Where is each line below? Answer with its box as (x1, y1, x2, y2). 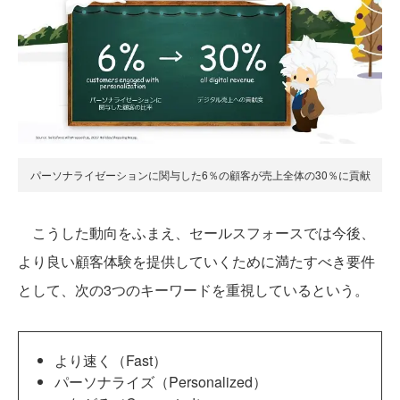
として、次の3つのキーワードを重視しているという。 (18, 279, 369, 301)
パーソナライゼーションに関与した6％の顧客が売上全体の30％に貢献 (29, 167, 371, 183)
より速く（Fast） (54, 350, 167, 371)
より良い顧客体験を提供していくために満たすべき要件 (18, 251, 375, 272)
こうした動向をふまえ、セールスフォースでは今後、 (18, 222, 375, 244)
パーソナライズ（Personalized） (54, 371, 267, 393)
